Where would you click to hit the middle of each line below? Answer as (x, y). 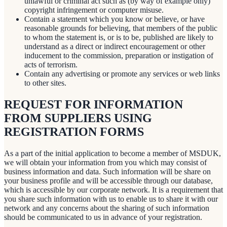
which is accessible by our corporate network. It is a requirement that (113, 190)
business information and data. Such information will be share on (107, 171)
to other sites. (45, 83)
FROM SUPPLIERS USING (78, 118)
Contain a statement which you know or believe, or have (115, 19)
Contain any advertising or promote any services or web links (122, 73)
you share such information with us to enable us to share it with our (111, 199)
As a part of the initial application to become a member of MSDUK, (112, 153)
